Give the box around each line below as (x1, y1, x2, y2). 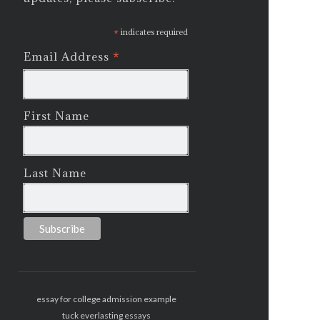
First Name (24, 109, 90, 124)
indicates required (119, 26, 189, 38)
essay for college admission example (36, 293, 177, 304)
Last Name (24, 165, 87, 180)
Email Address (24, 49, 114, 64)
